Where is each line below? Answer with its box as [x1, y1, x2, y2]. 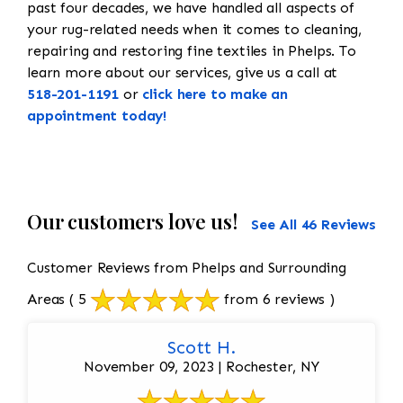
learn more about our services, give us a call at [27, 64, 338, 82]
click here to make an [142, 85, 289, 103]
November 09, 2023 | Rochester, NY [84, 358, 319, 376]
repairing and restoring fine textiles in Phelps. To [27, 42, 356, 60]
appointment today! [27, 107, 167, 125]
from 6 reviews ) [219, 291, 335, 309]
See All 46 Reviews [250, 216, 376, 234]
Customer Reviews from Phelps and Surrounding [27, 259, 346, 277]
